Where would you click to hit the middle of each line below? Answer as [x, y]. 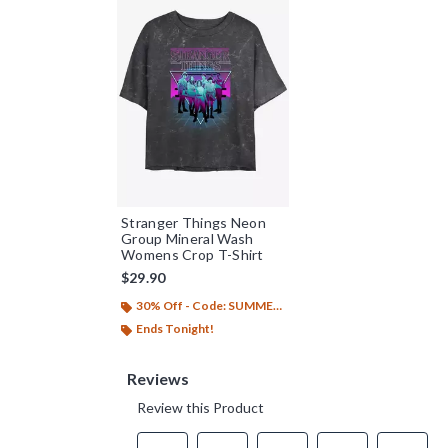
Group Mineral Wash [187, 239]
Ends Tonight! [175, 329]
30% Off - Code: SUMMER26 [204, 306]
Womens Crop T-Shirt [192, 255]
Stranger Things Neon [193, 223]
